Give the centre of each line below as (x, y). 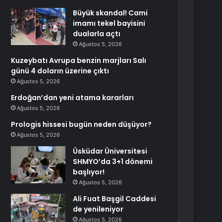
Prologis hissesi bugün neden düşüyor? (82, 124)
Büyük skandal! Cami (111, 13)
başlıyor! (89, 172)
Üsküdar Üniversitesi (110, 151)
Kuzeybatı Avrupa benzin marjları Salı (79, 60)
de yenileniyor (98, 209)
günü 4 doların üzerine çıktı (60, 71)
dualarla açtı (97, 34)
